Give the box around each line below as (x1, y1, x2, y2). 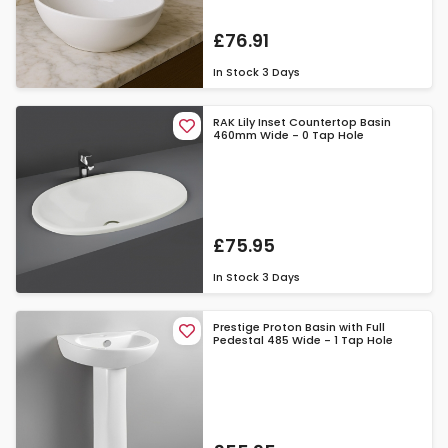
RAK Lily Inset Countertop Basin (213, 114, 392, 131)
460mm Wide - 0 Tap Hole (213, 127, 365, 144)
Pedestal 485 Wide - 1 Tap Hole (213, 332, 394, 349)
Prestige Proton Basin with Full (213, 319, 386, 336)
